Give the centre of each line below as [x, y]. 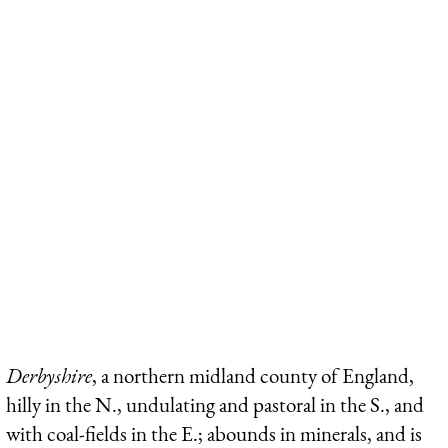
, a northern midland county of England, [253, 375]
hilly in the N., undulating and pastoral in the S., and [215, 404]
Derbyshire [49, 375]
